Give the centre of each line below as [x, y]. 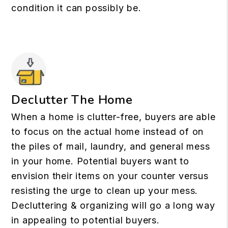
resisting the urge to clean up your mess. [105, 191]
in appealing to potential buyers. [85, 220]
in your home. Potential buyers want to [100, 161]
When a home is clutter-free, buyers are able [113, 117]
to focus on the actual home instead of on [108, 132]
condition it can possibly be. [76, 8]
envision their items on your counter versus [110, 176]
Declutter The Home [72, 100]
